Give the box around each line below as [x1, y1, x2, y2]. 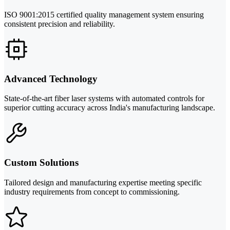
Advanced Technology [4, 73, 98, 84]
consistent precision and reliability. [4, 19, 115, 28]
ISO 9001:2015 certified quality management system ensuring [4, 10, 204, 19]
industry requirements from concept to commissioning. [4, 187, 180, 196]
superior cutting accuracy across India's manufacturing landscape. [4, 103, 215, 112]
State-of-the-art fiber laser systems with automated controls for [4, 94, 204, 103]
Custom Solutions [4, 157, 79, 168]
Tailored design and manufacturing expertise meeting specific [4, 178, 202, 187]
